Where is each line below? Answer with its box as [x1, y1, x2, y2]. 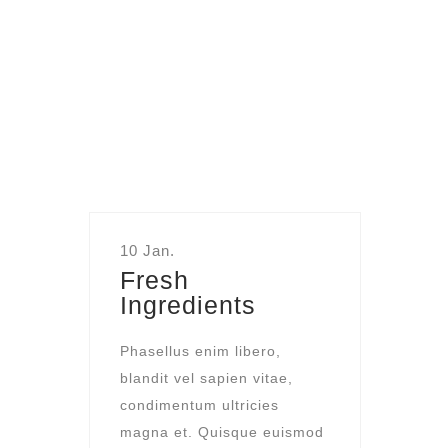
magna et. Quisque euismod [120, 423, 324, 440]
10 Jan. [120, 241, 175, 259]
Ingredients [120, 290, 256, 319]
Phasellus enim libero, [120, 342, 281, 359]
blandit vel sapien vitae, [120, 369, 293, 386]
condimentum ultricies [120, 396, 279, 413]
